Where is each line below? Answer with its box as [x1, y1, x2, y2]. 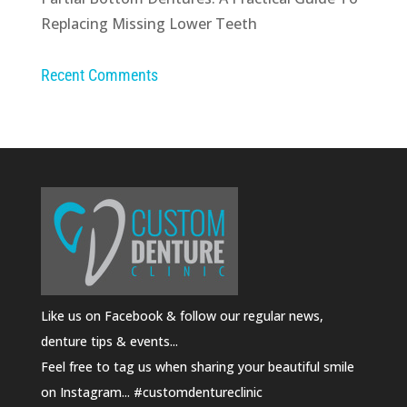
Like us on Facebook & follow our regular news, [40, 306, 323, 324]
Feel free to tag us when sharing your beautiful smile [40, 357, 354, 375]
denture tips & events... [40, 332, 178, 350]
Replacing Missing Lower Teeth [40, 13, 257, 34]
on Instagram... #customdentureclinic [40, 382, 263, 401]
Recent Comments [40, 65, 158, 84]
